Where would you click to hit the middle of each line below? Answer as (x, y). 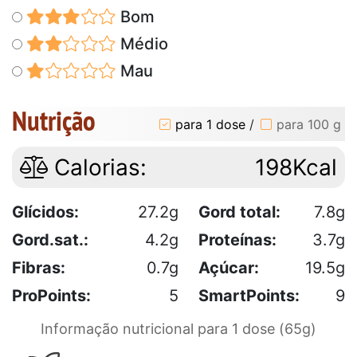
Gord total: (239, 212)
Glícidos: (45, 212)
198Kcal (296, 168)
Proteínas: (237, 240)
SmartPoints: (249, 296)
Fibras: (39, 268)
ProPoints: (51, 296)
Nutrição (54, 121)
